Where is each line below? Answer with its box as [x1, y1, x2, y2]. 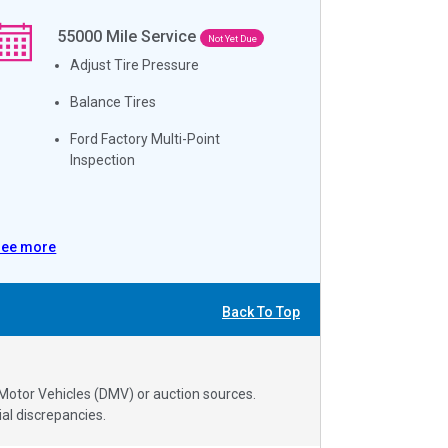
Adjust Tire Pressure [70, 56, 200, 73]
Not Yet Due [207, 32, 257, 44]
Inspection [70, 151, 136, 168]
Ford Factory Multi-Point [70, 130, 221, 147]
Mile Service [102, 26, 201, 46]
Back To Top [222, 303, 300, 320]
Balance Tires [70, 93, 157, 110]
